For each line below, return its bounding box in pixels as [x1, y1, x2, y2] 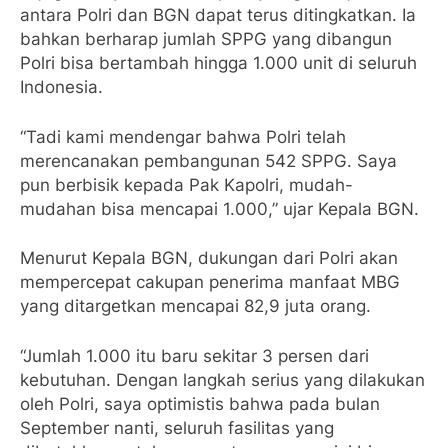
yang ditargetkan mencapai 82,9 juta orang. [20, 296, 371, 316]
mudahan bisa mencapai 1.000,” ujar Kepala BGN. [20, 198, 419, 219]
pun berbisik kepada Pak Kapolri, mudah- [20, 174, 353, 195]
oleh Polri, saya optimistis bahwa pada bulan [20, 393, 380, 414]
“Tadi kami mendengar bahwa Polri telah [20, 126, 346, 147]
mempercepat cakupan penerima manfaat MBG [20, 272, 400, 292]
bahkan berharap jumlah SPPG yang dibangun [20, 29, 392, 49]
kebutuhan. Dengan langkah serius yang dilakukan [20, 369, 425, 390]
